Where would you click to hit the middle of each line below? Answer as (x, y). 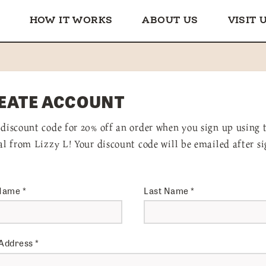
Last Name (167, 190)
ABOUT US (170, 20)
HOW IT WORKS (71, 20)
